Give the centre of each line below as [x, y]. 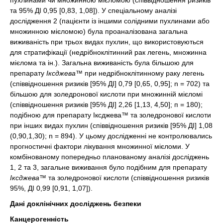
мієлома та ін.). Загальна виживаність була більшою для [102, 62]
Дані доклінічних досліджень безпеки [76, 203]
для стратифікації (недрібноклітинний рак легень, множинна [108, 52]
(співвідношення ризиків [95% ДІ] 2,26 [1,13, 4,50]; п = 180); [106, 104]
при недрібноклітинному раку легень [143, 73]
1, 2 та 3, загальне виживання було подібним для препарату [109, 167]
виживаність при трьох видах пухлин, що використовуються [107, 42]
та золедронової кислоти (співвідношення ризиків [128, 177]
